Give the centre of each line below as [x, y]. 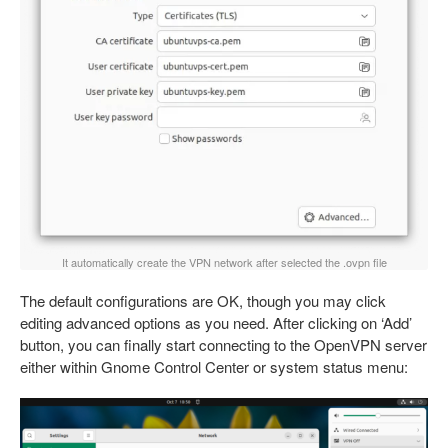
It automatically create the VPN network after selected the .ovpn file [224, 261]
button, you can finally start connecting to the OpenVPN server [223, 344]
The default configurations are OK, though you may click [203, 300]
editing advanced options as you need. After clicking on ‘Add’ [216, 322]
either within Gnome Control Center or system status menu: [214, 366]
